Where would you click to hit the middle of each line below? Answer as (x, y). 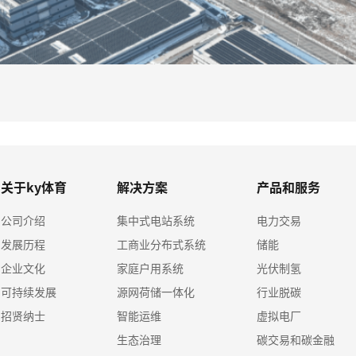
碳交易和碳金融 (295, 339)
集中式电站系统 (156, 220)
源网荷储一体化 (156, 292)
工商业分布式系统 (162, 244)
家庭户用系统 (151, 268)
